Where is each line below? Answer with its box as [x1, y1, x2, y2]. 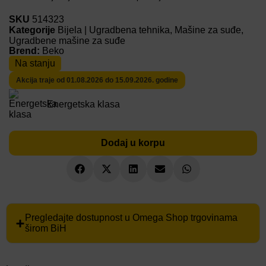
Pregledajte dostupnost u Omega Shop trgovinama [25, 213, 237, 223]
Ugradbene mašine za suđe [9, 36, 125, 46]
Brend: [9, 46, 42, 56]
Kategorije [9, 25, 55, 35]
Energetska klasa [47, 99, 120, 109]
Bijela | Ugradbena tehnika [58, 25, 170, 35]
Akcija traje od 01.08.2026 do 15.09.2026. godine [16, 76, 178, 84]
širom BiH [25, 223, 66, 233]
